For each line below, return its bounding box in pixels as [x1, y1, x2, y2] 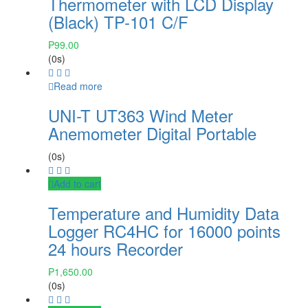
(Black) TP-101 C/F [48, 9, 188, 34]
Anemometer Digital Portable [48, 120, 256, 145]
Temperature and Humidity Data [48, 200, 279, 225]
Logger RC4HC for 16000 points [48, 218, 280, 243]
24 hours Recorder [48, 236, 183, 261]
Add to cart [54, 176, 101, 190]
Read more [54, 78, 102, 93]
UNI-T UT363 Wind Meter [48, 102, 233, 127]
